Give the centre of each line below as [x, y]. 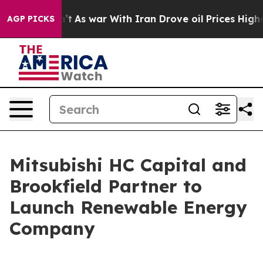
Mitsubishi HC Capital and [128, 165]
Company [52, 228]
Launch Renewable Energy [128, 207]
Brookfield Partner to [106, 186]
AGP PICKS [31, 19]
